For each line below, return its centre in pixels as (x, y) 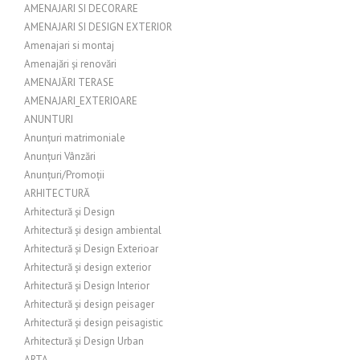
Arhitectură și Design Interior (87, 286)
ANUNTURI (49, 119)
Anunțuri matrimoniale (75, 138)
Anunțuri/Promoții (64, 175)
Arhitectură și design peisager (89, 304)
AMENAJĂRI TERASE (69, 82)
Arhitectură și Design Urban (84, 341)
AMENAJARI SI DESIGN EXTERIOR (98, 27)
